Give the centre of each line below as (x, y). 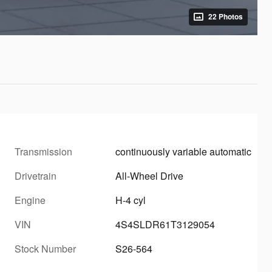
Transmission (43, 151)
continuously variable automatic (184, 151)
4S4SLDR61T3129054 (165, 224)
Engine (30, 200)
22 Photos (226, 16)
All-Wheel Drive (150, 175)
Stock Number (45, 248)
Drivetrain (36, 175)
